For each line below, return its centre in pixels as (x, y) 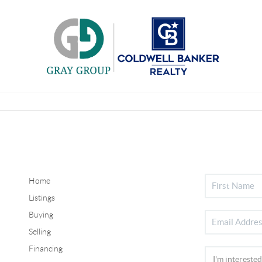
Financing (45, 248)
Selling (39, 231)
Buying (41, 214)
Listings (42, 197)
